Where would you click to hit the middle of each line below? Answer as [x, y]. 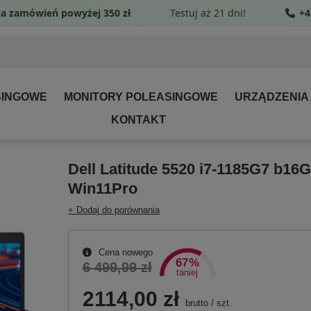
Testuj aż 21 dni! [208, 12]
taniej [187, 273]
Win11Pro [102, 189]
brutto [195, 303]
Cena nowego [124, 253]
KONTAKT [138, 120]
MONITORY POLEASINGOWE [141, 97]
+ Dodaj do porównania [114, 210]
